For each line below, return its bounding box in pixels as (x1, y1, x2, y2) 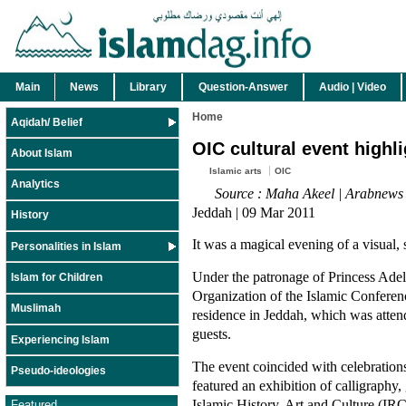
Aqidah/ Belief (11, 115, 82, 129)
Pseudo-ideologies (11, 363, 106, 377)
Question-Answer (198, 81, 288, 93)
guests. (192, 325, 231, 343)
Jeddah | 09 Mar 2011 (192, 203, 315, 221)
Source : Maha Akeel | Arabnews (215, 184, 403, 202)
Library (130, 81, 168, 93)
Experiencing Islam (11, 333, 110, 346)
